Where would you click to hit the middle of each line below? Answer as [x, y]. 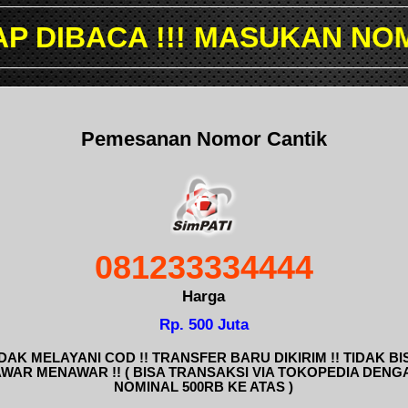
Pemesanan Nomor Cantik [204, 138]
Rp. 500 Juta [204, 325]
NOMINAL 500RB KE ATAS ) [204, 387]
